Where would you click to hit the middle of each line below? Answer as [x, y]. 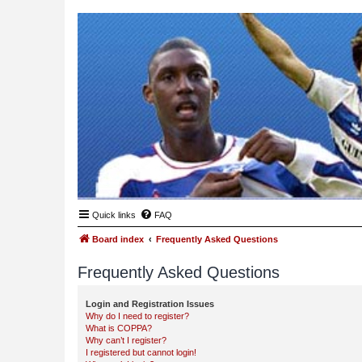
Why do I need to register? [137, 316]
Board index [118, 239]
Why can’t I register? [126, 340]
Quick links [114, 215]
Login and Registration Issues [150, 304]
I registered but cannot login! [141, 352]
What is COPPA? [119, 328]
